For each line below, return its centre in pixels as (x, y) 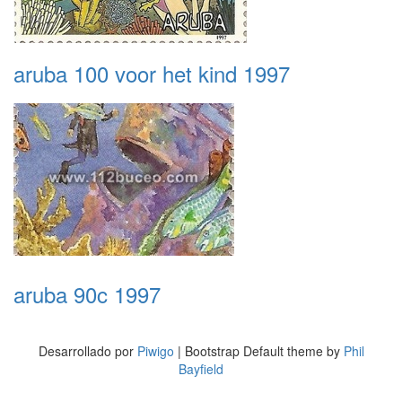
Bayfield (201, 369)
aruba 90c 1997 (87, 294)
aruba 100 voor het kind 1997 (152, 73)
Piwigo (155, 351)
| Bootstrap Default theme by (258, 351)
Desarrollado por (87, 351)
